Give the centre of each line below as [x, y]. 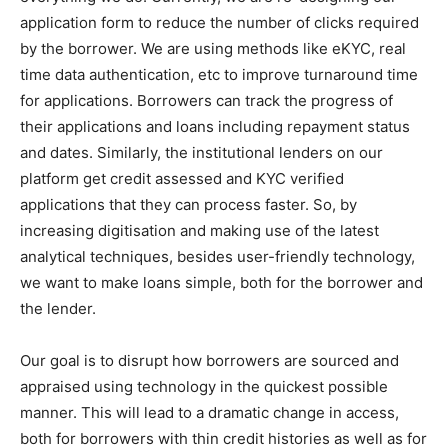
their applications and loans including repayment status [215, 126]
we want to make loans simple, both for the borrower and [221, 282]
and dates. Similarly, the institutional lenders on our [201, 152]
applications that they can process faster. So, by [188, 204]
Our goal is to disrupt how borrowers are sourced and [209, 360]
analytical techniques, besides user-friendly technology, [217, 256]
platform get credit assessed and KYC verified [182, 178]
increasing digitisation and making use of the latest [199, 230]
